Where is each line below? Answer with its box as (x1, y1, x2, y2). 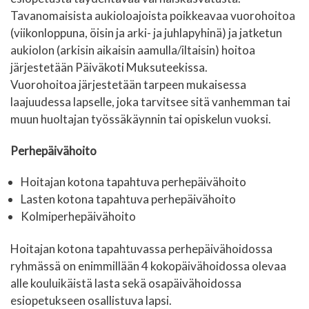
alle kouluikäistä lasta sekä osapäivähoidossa (10, 275, 241, 290)
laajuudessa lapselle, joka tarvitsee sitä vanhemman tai (10, 94, 290, 110)
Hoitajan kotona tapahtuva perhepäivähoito (21, 175, 246, 190)
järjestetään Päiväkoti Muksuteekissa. (10, 60, 208, 75)
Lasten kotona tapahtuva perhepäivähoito (21, 192, 236, 207)
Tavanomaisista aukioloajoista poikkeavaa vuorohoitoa (10, 8, 295, 23)
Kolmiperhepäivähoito (21, 209, 136, 224)
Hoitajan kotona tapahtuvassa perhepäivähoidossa (10, 241, 272, 256)
